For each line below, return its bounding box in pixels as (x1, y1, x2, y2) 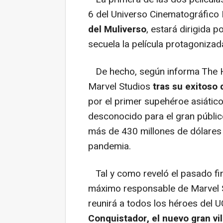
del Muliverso (88, 22, 146, 36)
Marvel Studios (88, 79, 153, 94)
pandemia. (88, 139, 131, 153)
